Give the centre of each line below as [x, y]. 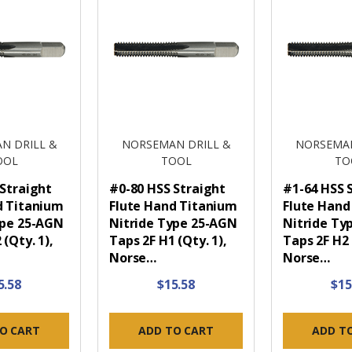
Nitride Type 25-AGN [173, 224]
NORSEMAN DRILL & [176, 145]
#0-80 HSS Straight [168, 189]
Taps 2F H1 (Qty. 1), [168, 241]
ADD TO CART [176, 331]
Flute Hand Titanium [173, 206]
